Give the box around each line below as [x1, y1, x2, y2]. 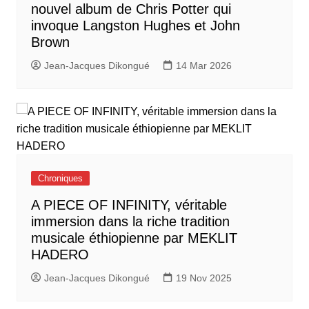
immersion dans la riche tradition [30, 214, 230, 230]
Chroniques [37, 173, 83, 184]
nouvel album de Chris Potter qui [30, 1, 231, 17]
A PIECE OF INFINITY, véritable [30, 197, 227, 213]
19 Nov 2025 [175, 272, 232, 284]
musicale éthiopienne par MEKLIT [30, 230, 237, 246]
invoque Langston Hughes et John [30, 18, 240, 34]
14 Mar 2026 [175, 60, 232, 72]
